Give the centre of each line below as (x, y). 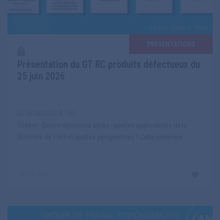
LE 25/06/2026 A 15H (46, 114)
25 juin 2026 (41, 76)
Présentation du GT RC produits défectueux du (109, 65)
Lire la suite (34, 174)
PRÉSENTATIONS (171, 44)
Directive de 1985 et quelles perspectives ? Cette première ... (103, 137)
